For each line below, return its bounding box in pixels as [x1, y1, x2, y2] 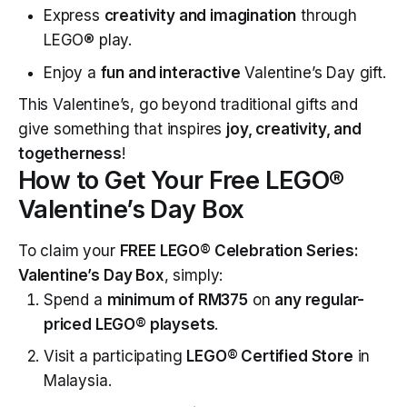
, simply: [164, 265, 223, 284]
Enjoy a [44, 63, 101, 82]
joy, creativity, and [226, 120, 362, 139]
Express [44, 6, 104, 25]
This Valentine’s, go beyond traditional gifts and [18, 95, 358, 114]
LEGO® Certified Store [186, 347, 353, 366]
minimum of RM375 [106, 290, 248, 309]
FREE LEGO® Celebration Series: [119, 241, 359, 260]
